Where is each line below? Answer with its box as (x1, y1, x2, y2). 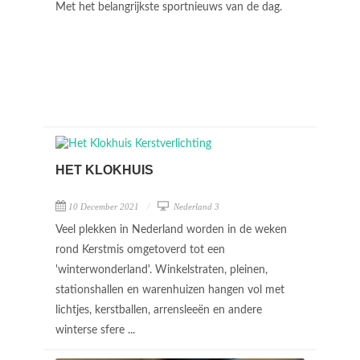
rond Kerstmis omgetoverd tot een (55, 244, 225, 256)
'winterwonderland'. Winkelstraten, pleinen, (55, 264, 268, 276)
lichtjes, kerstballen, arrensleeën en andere (55, 305, 262, 316)
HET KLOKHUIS (55, 163, 153, 177)
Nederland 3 (171, 202, 219, 211)
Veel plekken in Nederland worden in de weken (55, 224, 287, 235)
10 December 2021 (68, 202, 139, 211)
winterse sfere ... (55, 325, 138, 336)
